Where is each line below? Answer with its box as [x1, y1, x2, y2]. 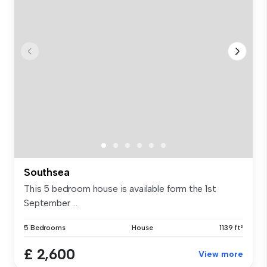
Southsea [24, 166, 70, 179]
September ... [24, 197, 77, 209]
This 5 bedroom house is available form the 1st [24, 183, 216, 195]
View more [198, 249, 243, 260]
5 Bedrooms [24, 223, 66, 232]
